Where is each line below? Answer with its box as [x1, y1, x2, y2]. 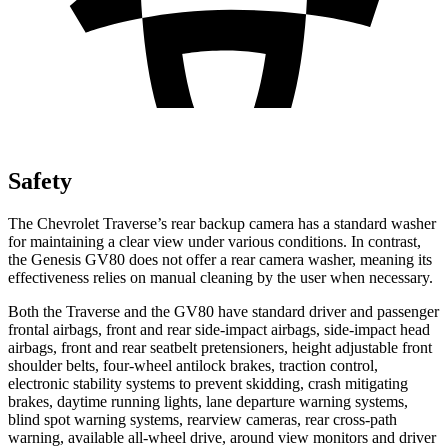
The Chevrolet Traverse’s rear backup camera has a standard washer [8, 214, 436, 232]
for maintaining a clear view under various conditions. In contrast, [8, 232, 421, 250]
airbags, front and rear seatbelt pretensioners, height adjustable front [8, 338, 432, 356]
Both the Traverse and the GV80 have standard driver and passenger [8, 302, 439, 320]
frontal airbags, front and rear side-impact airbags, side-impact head [8, 320, 430, 338]
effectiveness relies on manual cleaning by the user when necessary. [8, 268, 433, 286]
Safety [8, 167, 72, 194]
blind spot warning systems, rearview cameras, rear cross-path [8, 410, 397, 428]
